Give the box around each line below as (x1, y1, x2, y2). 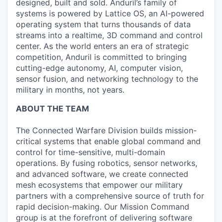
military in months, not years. (16, 85, 124, 95)
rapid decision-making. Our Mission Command (16, 202, 189, 212)
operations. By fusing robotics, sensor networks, (16, 158, 197, 168)
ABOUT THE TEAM (16, 104, 89, 113)
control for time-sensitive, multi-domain (16, 147, 165, 157)
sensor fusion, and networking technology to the (16, 74, 198, 84)
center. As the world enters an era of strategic (16, 41, 189, 51)
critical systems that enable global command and (16, 136, 201, 146)
